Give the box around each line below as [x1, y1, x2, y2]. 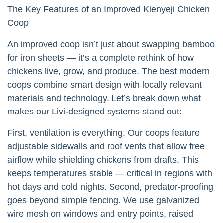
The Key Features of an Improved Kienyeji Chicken [7, 4, 210, 15]
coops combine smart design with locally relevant [7, 80, 202, 90]
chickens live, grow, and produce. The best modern [7, 66, 210, 77]
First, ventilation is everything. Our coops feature [7, 128, 200, 138]
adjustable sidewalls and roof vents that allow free [7, 141, 205, 152]
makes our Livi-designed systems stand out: [7, 107, 182, 117]
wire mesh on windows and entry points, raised [7, 209, 193, 219]
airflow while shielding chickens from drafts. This [7, 155, 199, 165]
